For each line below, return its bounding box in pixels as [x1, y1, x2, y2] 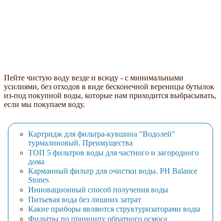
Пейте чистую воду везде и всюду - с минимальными [4, 73, 184, 82]
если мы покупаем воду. [4, 100, 85, 109]
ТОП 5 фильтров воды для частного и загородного [28, 148, 199, 157]
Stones [28, 176, 49, 184]
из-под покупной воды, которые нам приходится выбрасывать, [4, 91, 216, 100]
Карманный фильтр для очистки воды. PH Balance [28, 167, 197, 176]
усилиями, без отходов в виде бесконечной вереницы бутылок [4, 82, 214, 91]
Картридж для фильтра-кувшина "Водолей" [28, 130, 175, 139]
